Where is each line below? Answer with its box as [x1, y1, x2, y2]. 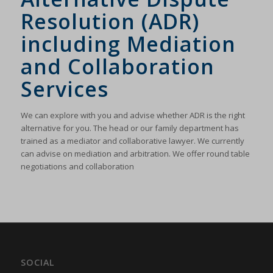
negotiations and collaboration [20, 161, 134, 172]
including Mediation [20, 30, 236, 58]
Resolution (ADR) [20, 7, 199, 35]
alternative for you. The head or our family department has [20, 122, 239, 133]
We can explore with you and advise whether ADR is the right [20, 110, 245, 121]
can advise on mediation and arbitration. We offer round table [20, 148, 250, 159]
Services [20, 75, 108, 103]
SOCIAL [20, 257, 54, 269]
